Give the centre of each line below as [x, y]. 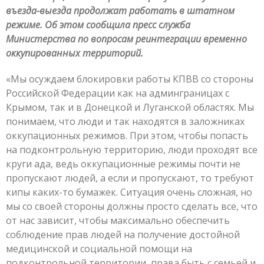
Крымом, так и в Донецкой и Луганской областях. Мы [130, 107]
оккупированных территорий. [75, 53]
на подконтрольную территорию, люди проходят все [132, 149]
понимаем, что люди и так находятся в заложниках [125, 121]
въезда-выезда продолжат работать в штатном [120, 10]
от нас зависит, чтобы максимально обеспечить [118, 220]
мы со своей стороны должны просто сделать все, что [132, 206]
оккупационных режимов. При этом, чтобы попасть [127, 135]
